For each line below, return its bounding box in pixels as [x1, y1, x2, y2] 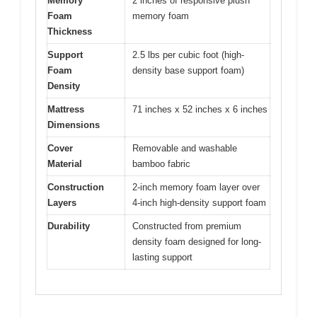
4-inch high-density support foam [132, 197, 266, 209]
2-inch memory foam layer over [132, 182, 260, 193]
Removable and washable [132, 143, 237, 154]
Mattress [47, 104, 84, 115]
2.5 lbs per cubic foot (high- [132, 50, 244, 61]
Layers [47, 197, 76, 209]
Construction [47, 182, 104, 193]
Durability [47, 221, 90, 232]
